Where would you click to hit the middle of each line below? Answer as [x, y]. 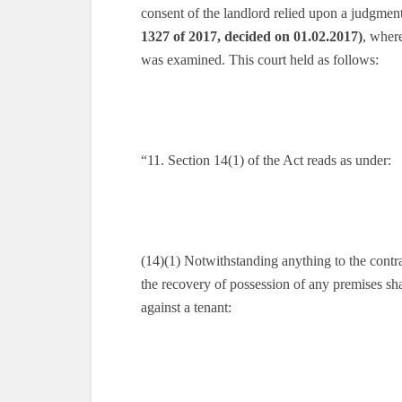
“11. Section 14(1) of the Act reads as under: [266, 160]
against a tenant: [186, 307]
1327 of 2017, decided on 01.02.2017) [252, 36]
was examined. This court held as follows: [260, 60]
